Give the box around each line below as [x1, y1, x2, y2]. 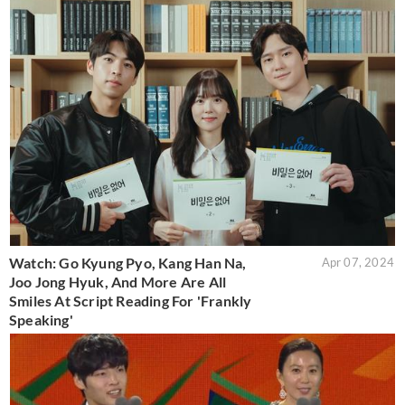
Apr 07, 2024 [321, 255, 394, 270]
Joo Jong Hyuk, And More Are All [9, 273, 227, 291]
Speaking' [9, 311, 73, 329]
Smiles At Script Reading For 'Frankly [9, 292, 252, 310]
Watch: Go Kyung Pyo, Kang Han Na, [9, 254, 247, 272]
